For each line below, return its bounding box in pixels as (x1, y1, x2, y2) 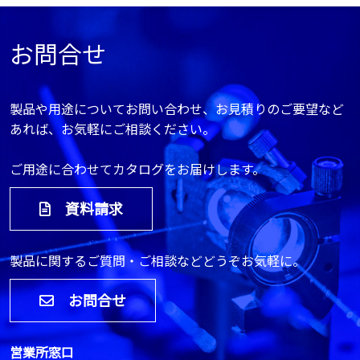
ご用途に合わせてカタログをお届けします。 (10, 161, 265, 177)
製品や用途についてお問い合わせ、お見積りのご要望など (10, 100, 344, 117)
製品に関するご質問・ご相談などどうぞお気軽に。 (10, 252, 305, 268)
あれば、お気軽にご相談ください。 (10, 121, 215, 137)
